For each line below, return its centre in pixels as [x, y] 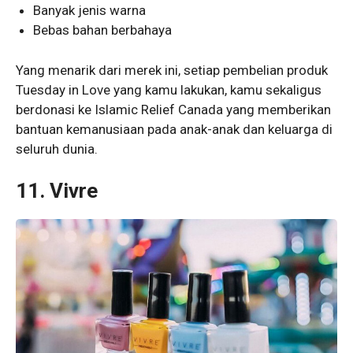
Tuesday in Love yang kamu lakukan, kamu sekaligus [169, 89]
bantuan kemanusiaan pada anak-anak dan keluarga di [174, 129]
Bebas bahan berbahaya [103, 30]
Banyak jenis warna [90, 11]
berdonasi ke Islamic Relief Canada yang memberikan [173, 109]
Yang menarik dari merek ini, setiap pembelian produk [172, 70]
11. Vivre [57, 191]
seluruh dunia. [57, 149]
